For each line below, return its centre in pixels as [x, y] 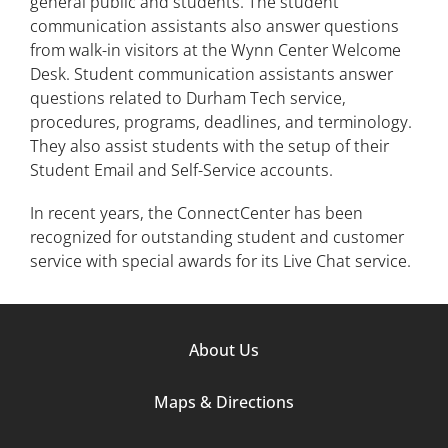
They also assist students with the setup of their [209, 145]
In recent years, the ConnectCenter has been [196, 212]
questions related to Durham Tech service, [188, 97]
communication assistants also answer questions [214, 25]
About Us [224, 349]
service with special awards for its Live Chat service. [220, 260]
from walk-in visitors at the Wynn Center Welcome [215, 49]
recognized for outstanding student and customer [217, 236]
